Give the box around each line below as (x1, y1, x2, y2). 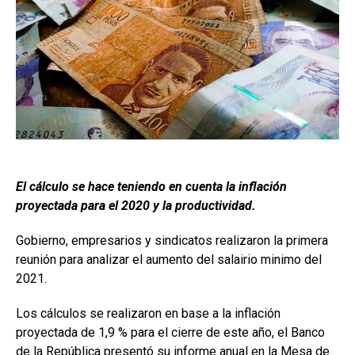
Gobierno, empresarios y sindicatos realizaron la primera (16, 232, 328, 248)
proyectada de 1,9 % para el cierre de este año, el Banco (16, 324, 325, 340)
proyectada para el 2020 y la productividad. (16, 197, 256, 213)
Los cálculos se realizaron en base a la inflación (16, 305, 281, 321)
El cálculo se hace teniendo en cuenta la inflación (16, 178, 287, 194)
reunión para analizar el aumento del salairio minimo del (16, 251, 322, 267)
